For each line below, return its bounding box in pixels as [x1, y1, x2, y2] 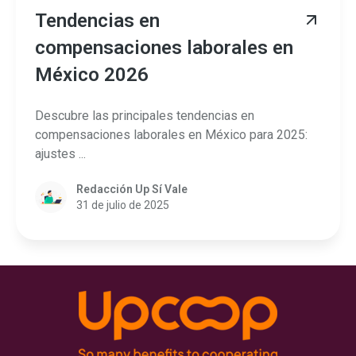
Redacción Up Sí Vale [76, 183, 188, 196]
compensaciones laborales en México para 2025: [35, 126, 308, 142]
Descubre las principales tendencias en [35, 107, 254, 123]
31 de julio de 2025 [76, 199, 169, 212]
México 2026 [35, 64, 149, 87]
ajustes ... [35, 145, 86, 161]
